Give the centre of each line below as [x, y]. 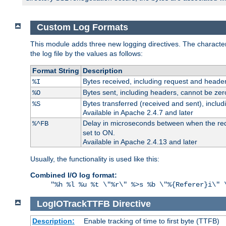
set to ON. [99, 132]
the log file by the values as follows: [87, 53]
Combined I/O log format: [74, 175]
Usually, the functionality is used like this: [95, 159]
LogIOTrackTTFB [73, 204]
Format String [55, 70]
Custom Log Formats [82, 27]
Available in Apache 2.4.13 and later [140, 142]
